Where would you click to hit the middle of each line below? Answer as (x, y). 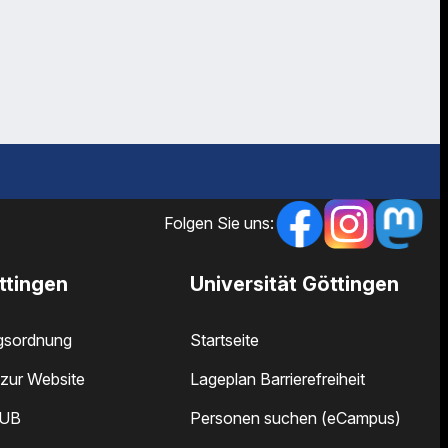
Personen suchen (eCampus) (296, 418)
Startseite (225, 340)
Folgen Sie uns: (219, 223)
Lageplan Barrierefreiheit (278, 379)
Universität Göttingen (295, 284)
